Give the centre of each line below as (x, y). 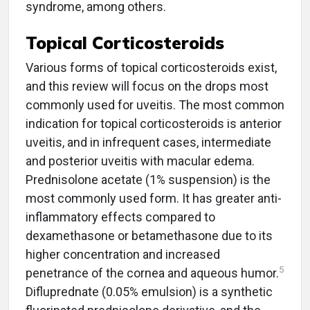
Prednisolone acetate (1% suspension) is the (148, 180)
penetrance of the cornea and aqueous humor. (152, 273)
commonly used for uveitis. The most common (155, 105)
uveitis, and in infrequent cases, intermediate (148, 142)
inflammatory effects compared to (120, 217)
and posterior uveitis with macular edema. (140, 161)
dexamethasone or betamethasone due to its (149, 236)
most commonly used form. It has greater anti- (154, 198)
